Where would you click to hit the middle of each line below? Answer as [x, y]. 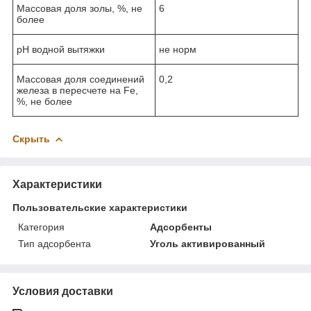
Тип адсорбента [54, 243]
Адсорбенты [181, 227]
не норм [178, 49]
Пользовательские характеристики [100, 207]
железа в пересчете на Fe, [77, 90]
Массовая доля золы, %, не [79, 8]
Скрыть [31, 138]
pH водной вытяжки [61, 49]
